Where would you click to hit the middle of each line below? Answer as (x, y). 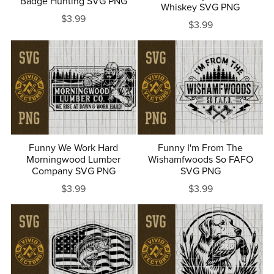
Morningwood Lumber (74, 159)
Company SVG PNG (73, 171)
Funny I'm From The (201, 148)
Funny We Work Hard (74, 148)
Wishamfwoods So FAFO (200, 159)
